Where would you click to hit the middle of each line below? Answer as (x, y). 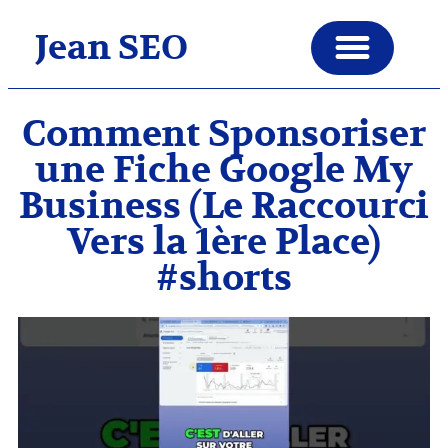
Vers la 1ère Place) (224, 242)
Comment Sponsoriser (224, 134)
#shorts (224, 278)
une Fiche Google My (224, 170)
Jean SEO (111, 47)
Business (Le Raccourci (224, 206)
